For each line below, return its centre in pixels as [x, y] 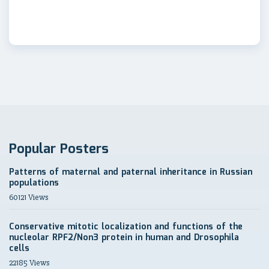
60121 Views [29, 198]
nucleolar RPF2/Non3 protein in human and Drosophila [124, 238]
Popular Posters [59, 150]
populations [34, 183]
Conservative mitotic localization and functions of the [126, 227]
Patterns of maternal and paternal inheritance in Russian [131, 173]
